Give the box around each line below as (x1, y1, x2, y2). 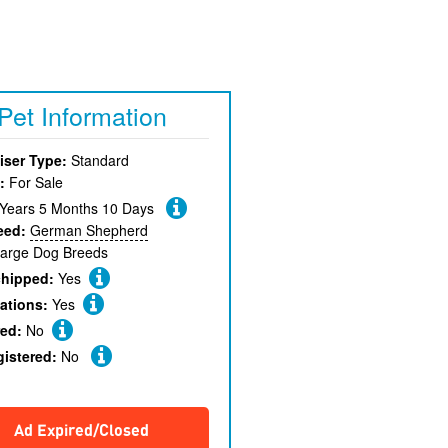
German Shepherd (29, 220, 148, 240)
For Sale (4, 172, 63, 192)
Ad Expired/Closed (14, 423, 150, 439)
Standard (66, 150, 129, 170)
